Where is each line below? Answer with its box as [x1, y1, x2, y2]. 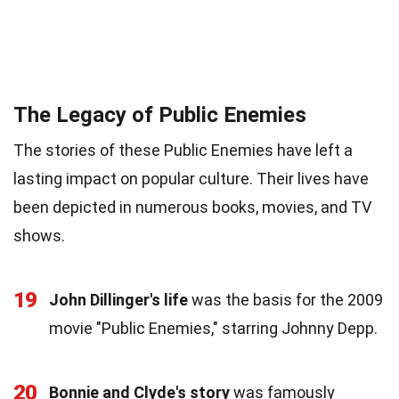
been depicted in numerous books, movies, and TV [13, 197, 371, 216]
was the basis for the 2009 [188, 289, 383, 309]
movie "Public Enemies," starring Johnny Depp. [49, 318, 378, 338]
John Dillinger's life [49, 289, 188, 309]
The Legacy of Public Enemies [13, 102, 306, 127]
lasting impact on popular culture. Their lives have [13, 168, 369, 188]
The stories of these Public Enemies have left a [13, 140, 353, 159]
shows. [13, 225, 65, 245]
